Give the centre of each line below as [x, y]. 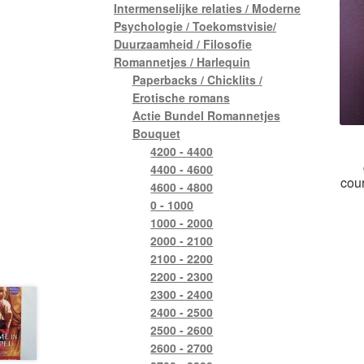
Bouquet [156, 133]
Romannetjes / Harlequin [182, 61]
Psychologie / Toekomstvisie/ [195, 26]
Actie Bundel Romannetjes [206, 115]
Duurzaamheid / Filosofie [183, 43]
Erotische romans [181, 97]
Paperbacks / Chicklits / [197, 79]
